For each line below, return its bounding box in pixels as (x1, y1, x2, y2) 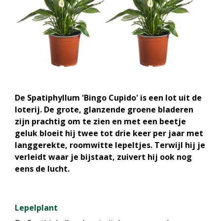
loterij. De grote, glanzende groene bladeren (15, 104, 193, 115)
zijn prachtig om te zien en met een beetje (15, 116, 186, 127)
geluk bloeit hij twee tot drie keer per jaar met (15, 128, 203, 139)
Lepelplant (15, 202, 58, 213)
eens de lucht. (15, 163, 70, 174)
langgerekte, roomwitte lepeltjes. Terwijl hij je (15, 140, 205, 150)
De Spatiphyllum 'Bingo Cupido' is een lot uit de (15, 92, 202, 103)
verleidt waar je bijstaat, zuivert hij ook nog (15, 151, 192, 162)
